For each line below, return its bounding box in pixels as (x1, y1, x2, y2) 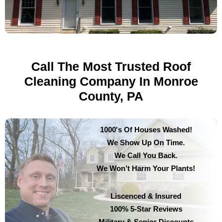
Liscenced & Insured (111, 191, 182, 200)
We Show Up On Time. (107, 138, 185, 147)
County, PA (79, 89, 143, 103)
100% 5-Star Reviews (110, 204, 182, 213)
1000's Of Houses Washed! (100, 125, 192, 134)
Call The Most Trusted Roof (31, 59, 191, 73)
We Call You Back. (114, 151, 178, 160)
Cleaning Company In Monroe (24, 74, 198, 88)
